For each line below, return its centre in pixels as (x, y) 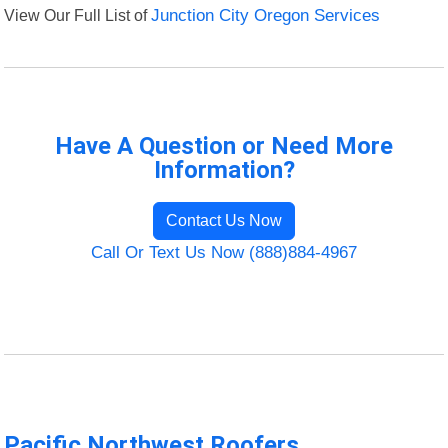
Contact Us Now (224, 221)
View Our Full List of (78, 15)
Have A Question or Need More (224, 146)
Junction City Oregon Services (266, 16)
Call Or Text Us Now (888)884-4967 (224, 253)
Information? (224, 170)
